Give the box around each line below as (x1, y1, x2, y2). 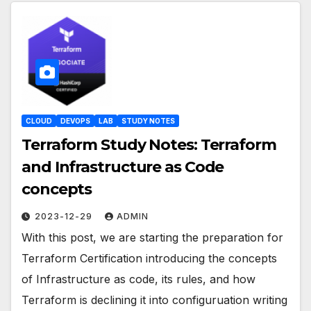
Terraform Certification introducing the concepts (22, 251, 277, 266)
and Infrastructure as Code (22, 158, 224, 177)
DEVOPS (60, 117, 90, 126)
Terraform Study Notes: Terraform (22, 135, 276, 155)
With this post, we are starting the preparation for (22, 230, 283, 245)
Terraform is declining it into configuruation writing (22, 293, 287, 308)
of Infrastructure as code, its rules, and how (22, 272, 255, 287)
